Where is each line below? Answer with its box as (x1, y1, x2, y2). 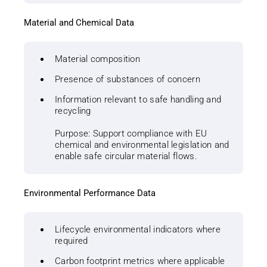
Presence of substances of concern (55, 74, 200, 85)
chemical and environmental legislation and (55, 139, 229, 151)
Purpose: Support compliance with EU (55, 128, 207, 139)
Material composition (55, 54, 140, 65)
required (55, 235, 88, 247)
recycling (55, 105, 91, 117)
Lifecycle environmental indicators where (55, 224, 221, 235)
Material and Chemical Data (24, 17, 134, 29)
